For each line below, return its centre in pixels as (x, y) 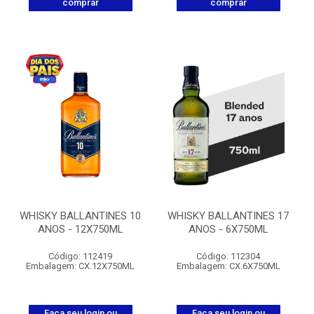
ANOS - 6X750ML (228, 229)
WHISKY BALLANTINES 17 (228, 216)
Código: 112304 (228, 256)
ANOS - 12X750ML (80, 229)
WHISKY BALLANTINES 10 (80, 216)
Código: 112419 (80, 256)
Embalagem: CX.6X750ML (228, 266)
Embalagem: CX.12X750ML (80, 266)
